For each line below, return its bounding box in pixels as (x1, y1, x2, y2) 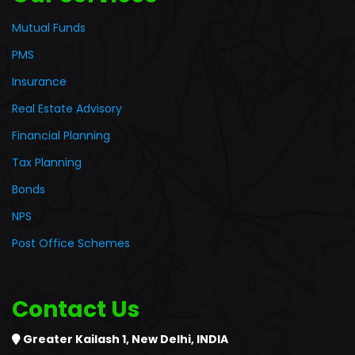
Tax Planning (12, 155, 82, 170)
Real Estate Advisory (12, 101, 122, 116)
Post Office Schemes (12, 235, 130, 251)
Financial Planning (12, 128, 110, 143)
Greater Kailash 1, (21, 331, 132, 347)
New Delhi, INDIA (132, 331, 228, 347)
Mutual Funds (12, 20, 86, 36)
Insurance (12, 74, 67, 90)
